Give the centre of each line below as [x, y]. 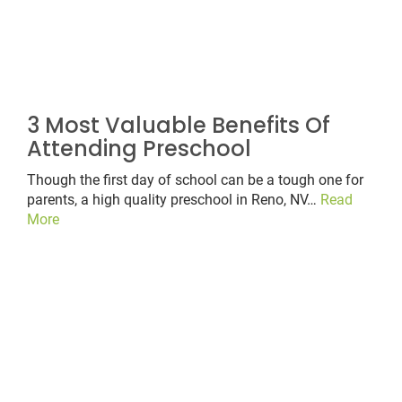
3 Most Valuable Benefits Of [179, 126]
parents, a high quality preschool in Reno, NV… [174, 200]
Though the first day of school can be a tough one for [195, 180]
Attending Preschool [139, 149]
